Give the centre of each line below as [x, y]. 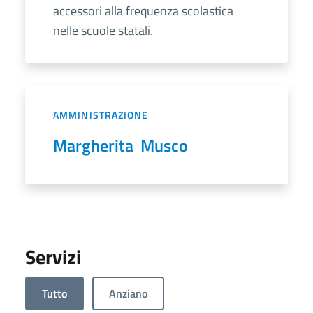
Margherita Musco [121, 146]
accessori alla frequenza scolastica [143, 11]
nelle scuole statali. [103, 31]
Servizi [53, 257]
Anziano [128, 294]
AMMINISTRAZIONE [101, 115]
